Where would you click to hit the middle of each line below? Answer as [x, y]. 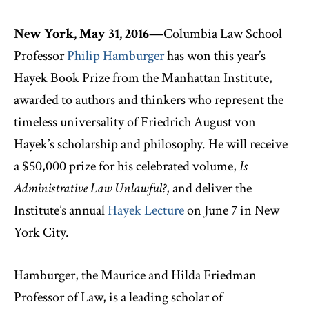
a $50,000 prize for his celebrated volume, [127, 166]
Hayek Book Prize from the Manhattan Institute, [143, 78]
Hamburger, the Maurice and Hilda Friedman [135, 275]
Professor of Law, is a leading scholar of [118, 297]
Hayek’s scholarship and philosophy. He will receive [151, 144]
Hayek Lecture [146, 210]
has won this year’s [215, 56]
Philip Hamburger [116, 56]
